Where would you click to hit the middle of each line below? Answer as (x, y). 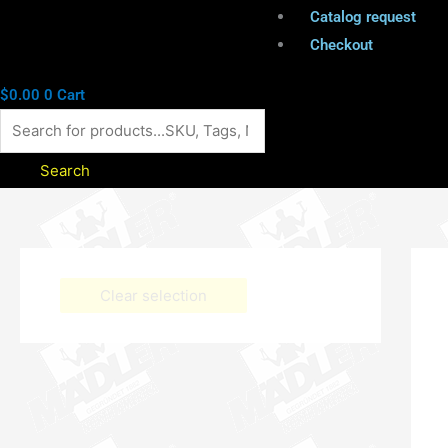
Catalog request (363, 16)
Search (65, 170)
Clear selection (153, 295)
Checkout (341, 44)
